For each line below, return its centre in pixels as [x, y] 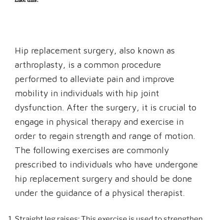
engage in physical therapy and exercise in [99, 121]
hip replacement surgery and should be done [103, 178]
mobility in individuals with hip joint [87, 93]
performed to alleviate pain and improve [95, 79]
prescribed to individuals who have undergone [106, 164]
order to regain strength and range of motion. [105, 136]
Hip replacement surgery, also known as [95, 50]
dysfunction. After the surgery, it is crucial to [106, 107]
